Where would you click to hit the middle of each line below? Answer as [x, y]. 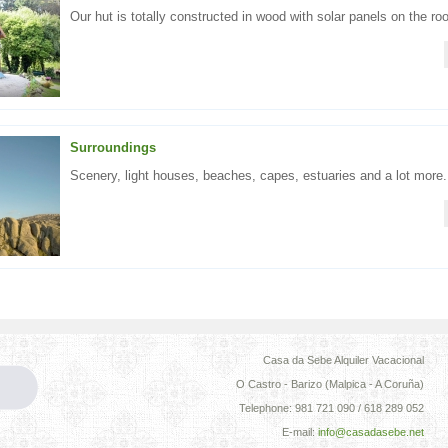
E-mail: [300, 432]
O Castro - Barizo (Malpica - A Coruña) [330, 384]
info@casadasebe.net [371, 432]
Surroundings [113, 147]
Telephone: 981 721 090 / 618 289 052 [331, 408]
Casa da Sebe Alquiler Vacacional [343, 360]
